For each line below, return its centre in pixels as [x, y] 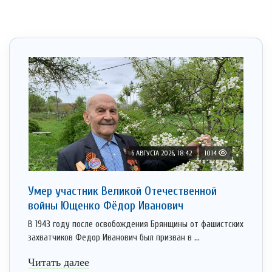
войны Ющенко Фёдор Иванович [106, 206]
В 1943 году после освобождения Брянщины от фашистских [136, 225]
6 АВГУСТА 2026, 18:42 [161, 153]
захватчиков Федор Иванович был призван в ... [114, 238]
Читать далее [59, 263]
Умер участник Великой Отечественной [122, 191]
